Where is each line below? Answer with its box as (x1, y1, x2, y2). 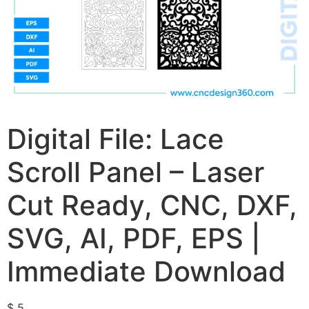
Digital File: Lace (7, 122, 224, 156)
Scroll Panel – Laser (7, 155, 264, 189)
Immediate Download (7, 255, 286, 288)
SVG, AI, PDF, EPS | (7, 221, 261, 255)
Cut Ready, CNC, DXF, (7, 188, 297, 222)
